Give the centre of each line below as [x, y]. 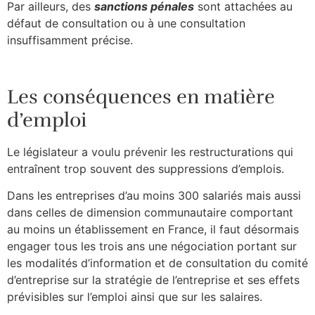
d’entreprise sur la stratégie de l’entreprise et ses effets [153, 280]
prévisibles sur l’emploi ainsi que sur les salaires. [135, 297]
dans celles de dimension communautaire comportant [150, 213]
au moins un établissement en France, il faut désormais [153, 230]
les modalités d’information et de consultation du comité [157, 263]
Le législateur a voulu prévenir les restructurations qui [150, 152]
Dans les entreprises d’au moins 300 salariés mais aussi [154, 196]
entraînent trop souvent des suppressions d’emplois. [146, 168]
